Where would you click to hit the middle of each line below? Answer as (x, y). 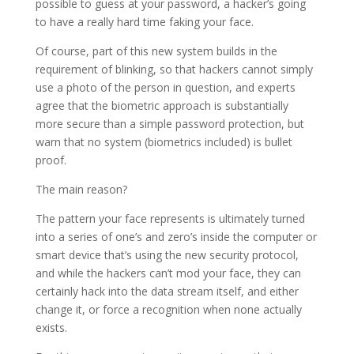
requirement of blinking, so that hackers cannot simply (174, 70)
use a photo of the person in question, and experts (165, 88)
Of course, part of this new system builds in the (156, 51)
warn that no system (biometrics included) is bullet (164, 142)
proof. (51, 160)
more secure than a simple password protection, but (169, 124)
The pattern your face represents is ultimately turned (170, 219)
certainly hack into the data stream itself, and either (167, 292)
